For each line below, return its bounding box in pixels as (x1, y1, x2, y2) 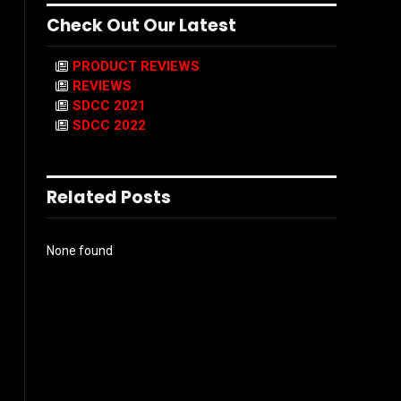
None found (47, 243, 113, 258)
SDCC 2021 (73, 98, 146, 114)
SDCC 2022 (73, 117, 146, 133)
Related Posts (47, 185, 171, 209)
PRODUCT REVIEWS (73, 58, 200, 74)
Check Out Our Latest (47, 13, 236, 38)
